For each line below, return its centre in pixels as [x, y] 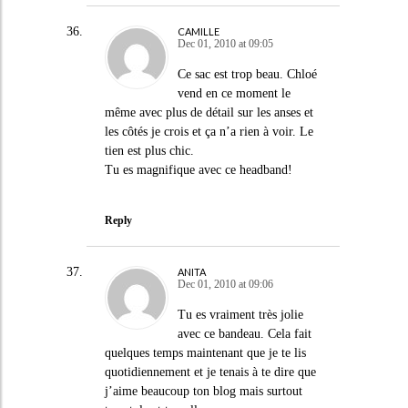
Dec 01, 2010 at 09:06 [225, 284]
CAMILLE [198, 31]
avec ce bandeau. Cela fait [244, 334]
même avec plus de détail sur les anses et [209, 112]
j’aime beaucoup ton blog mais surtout [203, 391]
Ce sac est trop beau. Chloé [247, 74]
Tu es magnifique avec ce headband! [198, 169]
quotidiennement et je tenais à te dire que [210, 372]
